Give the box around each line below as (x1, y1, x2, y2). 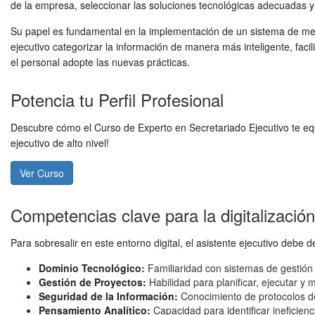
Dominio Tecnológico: (39, 261, 145, 275)
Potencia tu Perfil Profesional (11, 87, 224, 112)
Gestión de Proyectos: (39, 275, 146, 289)
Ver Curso (20, 166, 64, 180)
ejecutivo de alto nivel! (11, 136, 109, 150)
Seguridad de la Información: (39, 289, 178, 303)
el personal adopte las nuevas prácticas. (11, 55, 190, 69)
